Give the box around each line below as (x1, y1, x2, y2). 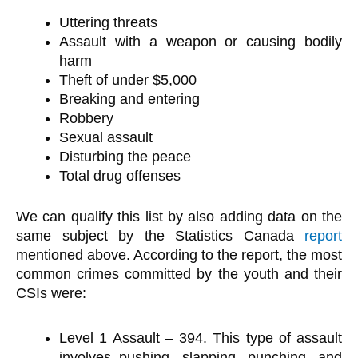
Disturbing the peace (59, 149, 191, 165)
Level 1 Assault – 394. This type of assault (59, 329, 342, 346)
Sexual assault (59, 129, 153, 146)
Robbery (59, 110, 113, 127)
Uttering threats (59, 14, 157, 31)
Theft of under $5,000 (59, 72, 197, 89)
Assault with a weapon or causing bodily (59, 34, 342, 50)
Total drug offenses (59, 168, 181, 185)
